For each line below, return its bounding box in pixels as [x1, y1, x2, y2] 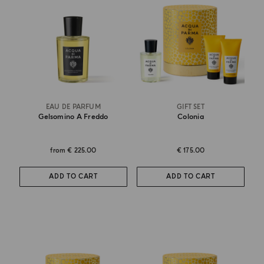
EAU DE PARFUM [46, 103, 101, 111]
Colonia [177, 112, 204, 121]
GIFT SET [177, 103, 204, 111]
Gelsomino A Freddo [38, 112, 108, 121]
